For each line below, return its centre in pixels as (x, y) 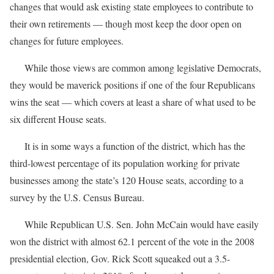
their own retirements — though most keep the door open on (126, 23)
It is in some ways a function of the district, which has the (128, 146)
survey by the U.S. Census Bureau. (77, 197)
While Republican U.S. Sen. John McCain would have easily (134, 224)
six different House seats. (58, 119)
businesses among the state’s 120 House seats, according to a (127, 180)
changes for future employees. (67, 40)
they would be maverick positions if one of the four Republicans (132, 84)
